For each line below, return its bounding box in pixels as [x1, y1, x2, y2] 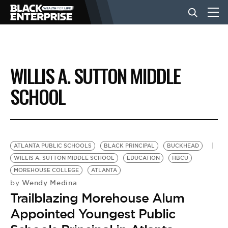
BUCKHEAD [167, 142, 199, 149]
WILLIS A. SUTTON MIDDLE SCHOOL [14, 155, 115, 161]
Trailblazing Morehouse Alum [10, 190, 184, 206]
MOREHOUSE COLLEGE [14, 167, 79, 174]
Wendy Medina [19, 178, 77, 187]
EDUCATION [127, 155, 160, 161]
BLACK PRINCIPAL [104, 142, 155, 149]
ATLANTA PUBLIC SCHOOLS [14, 142, 92, 149]
